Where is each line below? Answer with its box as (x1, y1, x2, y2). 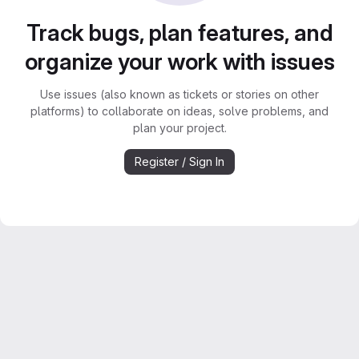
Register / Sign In (135, 155, 224, 168)
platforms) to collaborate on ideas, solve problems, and (30, 104, 329, 118)
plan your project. (132, 121, 227, 135)
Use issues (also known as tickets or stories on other (40, 87, 319, 101)
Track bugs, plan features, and (26, 19, 333, 46)
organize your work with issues (24, 48, 335, 75)
